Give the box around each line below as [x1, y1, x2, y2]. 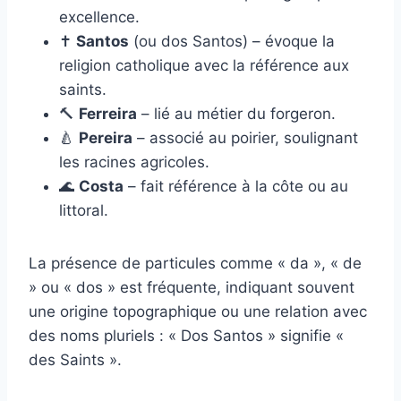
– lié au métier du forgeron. [137, 104, 336, 123]
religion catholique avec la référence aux [59, 55, 349, 74]
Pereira [79, 128, 132, 147]
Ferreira [79, 104, 137, 123]
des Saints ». [29, 350, 122, 369]
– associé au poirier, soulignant [132, 128, 358, 147]
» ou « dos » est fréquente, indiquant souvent [29, 277, 354, 296]
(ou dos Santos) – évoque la [129, 31, 335, 50]
